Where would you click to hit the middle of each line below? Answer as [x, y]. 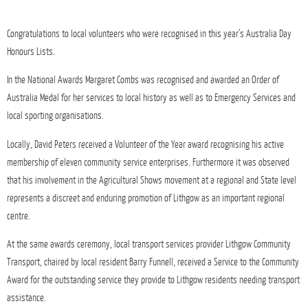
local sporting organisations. [55, 116]
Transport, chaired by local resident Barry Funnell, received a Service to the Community [153, 262]
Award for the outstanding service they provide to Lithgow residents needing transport [153, 279]
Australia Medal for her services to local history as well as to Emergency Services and [151, 98]
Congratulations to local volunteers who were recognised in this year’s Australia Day [149, 34]
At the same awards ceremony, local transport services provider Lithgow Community [149, 244]
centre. [19, 216]
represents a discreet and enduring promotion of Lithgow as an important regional [146, 198]
